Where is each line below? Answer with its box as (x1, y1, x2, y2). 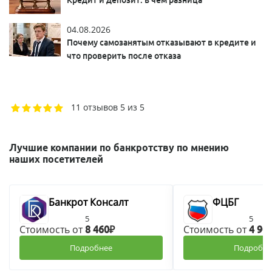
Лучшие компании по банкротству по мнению (9, 141, 229, 153)
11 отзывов (71, 101, 118, 113)
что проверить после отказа (67, 50, 181, 61)
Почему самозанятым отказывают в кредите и (67, 37, 256, 47)
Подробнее (70, 242, 112, 253)
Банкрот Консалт (49, 195, 128, 209)
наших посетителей (9, 153, 103, 165)
